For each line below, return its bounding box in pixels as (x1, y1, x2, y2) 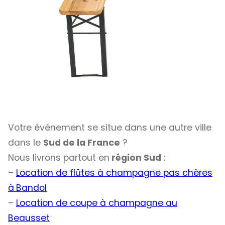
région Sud (109, 151, 161, 164)
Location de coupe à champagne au (16, 196, 177, 209)
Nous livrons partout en (8, 151, 109, 164)
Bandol (16, 181, 47, 194)
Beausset (8, 211, 50, 224)
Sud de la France (43, 136, 120, 149)
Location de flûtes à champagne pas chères (16, 166, 212, 179)
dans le (8, 136, 43, 149)
